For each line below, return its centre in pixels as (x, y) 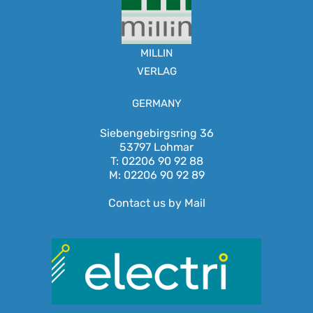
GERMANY (156, 103)
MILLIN (156, 53)
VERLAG (156, 71)
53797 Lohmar (156, 147)
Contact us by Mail (156, 203)
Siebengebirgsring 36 (156, 133)
